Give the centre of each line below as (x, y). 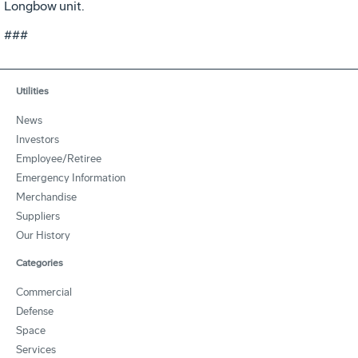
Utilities (32, 91)
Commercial (44, 292)
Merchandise (46, 197)
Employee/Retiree (59, 158)
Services (36, 349)
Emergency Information (71, 177)
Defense (35, 311)
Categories (40, 263)
